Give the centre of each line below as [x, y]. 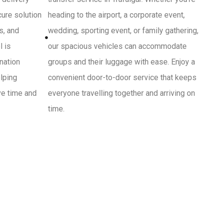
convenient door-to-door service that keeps [122, 77]
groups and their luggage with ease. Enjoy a [121, 62]
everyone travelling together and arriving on [121, 93]
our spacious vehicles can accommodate [117, 46]
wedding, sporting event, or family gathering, [123, 30]
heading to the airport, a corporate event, [116, 15]
